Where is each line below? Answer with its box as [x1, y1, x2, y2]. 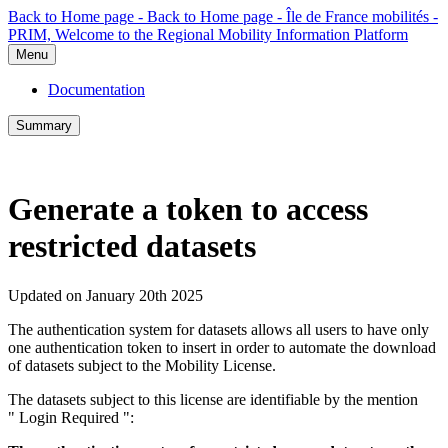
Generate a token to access [8, 191, 368, 228]
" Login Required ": [8, 408, 138, 426]
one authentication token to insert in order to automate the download [8, 338, 436, 356]
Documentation [48, 81, 145, 98]
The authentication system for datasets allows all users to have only [8, 320, 429, 338]
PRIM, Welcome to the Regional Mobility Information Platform [8, 26, 408, 43]
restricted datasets [8, 228, 256, 265]
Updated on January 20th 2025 [8, 286, 203, 304]
